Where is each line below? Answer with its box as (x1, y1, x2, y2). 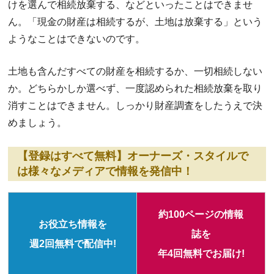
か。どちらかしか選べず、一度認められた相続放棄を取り (8, 83, 263, 94)
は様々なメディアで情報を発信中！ (17, 165, 194, 178)
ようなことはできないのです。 (8, 34, 146, 45)
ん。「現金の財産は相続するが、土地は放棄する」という (8, 17, 263, 28)
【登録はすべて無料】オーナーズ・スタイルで (17, 150, 249, 163)
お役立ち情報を (38, 219, 107, 230)
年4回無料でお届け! (157, 248, 245, 259)
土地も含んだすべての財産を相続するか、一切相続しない (8, 66, 263, 77)
